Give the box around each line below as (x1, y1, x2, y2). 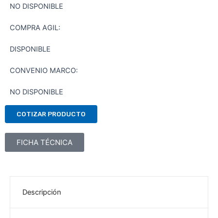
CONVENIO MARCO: (10, 66, 78, 75)
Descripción (22, 187, 61, 197)
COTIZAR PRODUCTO (17, 109, 86, 118)
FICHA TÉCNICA (17, 137, 73, 147)
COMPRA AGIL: (10, 23, 60, 32)
